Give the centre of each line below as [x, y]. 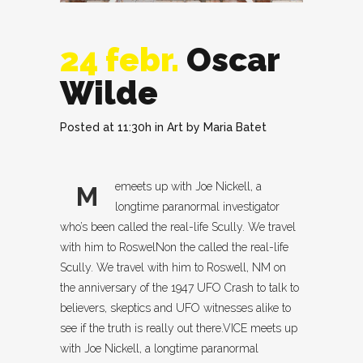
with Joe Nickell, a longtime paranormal [159, 349]
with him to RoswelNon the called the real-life [174, 248]
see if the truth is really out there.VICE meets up [179, 329]
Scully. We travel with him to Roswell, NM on [173, 268]
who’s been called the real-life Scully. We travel [178, 227]
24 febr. [120, 60]
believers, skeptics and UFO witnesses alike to [175, 308]
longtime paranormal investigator [197, 207]
